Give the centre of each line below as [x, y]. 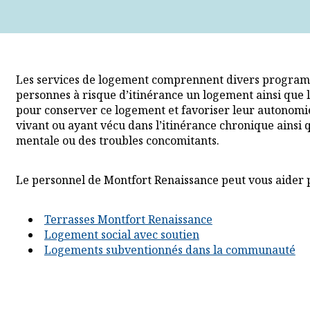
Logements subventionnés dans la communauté [170, 250]
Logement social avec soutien [121, 235]
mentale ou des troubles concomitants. [117, 141]
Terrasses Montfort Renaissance [128, 220]
